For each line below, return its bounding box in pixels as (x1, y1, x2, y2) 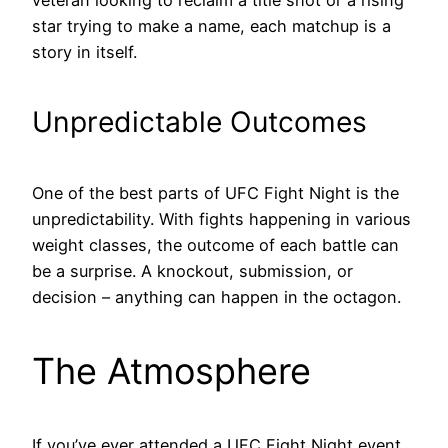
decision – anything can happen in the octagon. (32, 286, 401, 307)
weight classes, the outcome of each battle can (32, 234, 399, 255)
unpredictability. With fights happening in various (32, 208, 411, 229)
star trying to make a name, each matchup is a (32, 16, 391, 37)
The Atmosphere (32, 348, 311, 393)
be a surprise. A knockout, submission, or (32, 260, 353, 281)
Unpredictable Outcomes (32, 105, 367, 140)
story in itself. (32, 42, 137, 63)
